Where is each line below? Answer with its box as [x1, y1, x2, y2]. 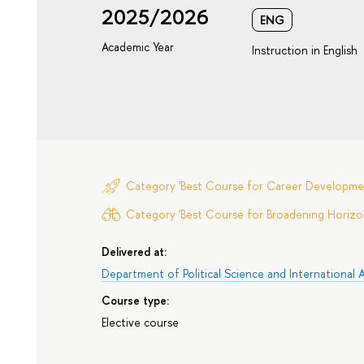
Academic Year [102, 39, 175, 55]
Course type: [102, 292, 170, 309]
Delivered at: [102, 244, 167, 260]
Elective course [102, 314, 180, 330]
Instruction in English [252, 42, 358, 58]
